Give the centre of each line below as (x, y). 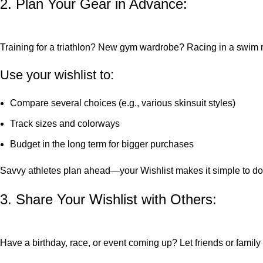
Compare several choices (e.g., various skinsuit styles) (123, 103)
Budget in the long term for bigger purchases (102, 144)
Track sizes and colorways (65, 124)
